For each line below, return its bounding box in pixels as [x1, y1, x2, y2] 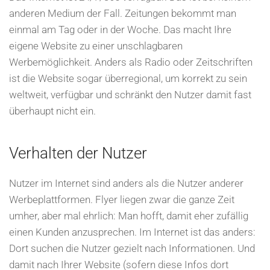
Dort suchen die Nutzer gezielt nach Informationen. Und [9, 242, 255, 254]
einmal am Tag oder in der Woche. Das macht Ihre [9, 24, 231, 36]
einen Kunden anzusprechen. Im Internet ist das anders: [9, 226, 256, 238]
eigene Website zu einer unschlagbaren [9, 40, 183, 52]
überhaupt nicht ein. [9, 105, 96, 117]
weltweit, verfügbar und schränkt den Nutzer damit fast [9, 89, 251, 101]
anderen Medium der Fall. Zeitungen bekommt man [9, 7, 236, 19]
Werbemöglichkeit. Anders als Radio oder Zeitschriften [9, 56, 253, 68]
